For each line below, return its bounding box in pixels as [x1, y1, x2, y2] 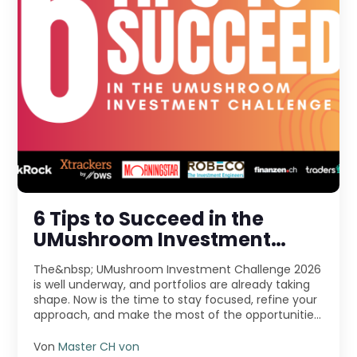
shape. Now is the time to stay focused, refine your [33, 291, 318, 308]
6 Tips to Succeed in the [33, 205, 265, 232]
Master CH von [58, 338, 140, 355]
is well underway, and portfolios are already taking [33, 276, 311, 292]
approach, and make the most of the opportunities [33, 306, 320, 323]
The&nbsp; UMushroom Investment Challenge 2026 [33, 261, 322, 277]
